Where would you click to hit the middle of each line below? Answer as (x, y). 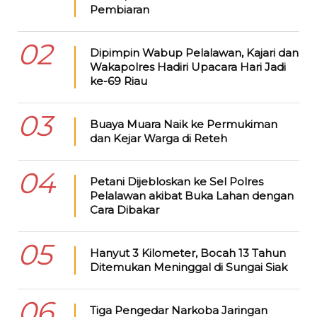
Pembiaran (119, 10)
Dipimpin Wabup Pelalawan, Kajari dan (194, 53)
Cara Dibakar (124, 210)
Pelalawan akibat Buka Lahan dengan (191, 196)
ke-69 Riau (118, 81)
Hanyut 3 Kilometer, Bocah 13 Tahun (188, 253)
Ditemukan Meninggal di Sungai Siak (188, 267)
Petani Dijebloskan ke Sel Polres (176, 182)
